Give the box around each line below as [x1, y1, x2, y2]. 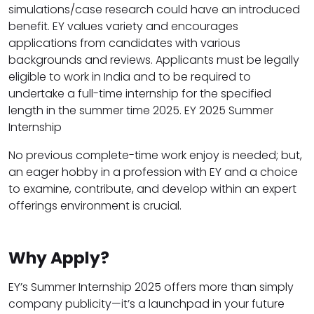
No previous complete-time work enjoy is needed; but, [8, 146, 302, 163]
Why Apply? [8, 245, 109, 269]
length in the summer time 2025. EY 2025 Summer [8, 102, 273, 118]
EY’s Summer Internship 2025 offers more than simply [8, 278, 294, 295]
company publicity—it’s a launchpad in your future [8, 295, 285, 312]
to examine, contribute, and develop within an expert [8, 180, 296, 197]
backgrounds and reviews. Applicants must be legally [8, 51, 299, 68]
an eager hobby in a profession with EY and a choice [8, 163, 298, 180]
